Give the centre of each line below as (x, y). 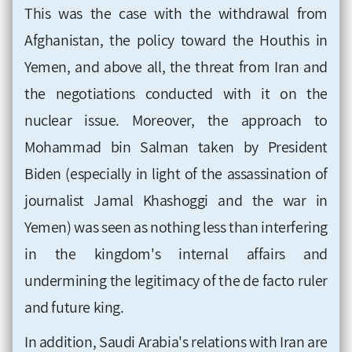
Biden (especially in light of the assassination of (176, 174)
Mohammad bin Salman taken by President (176, 147)
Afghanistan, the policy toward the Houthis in (176, 40)
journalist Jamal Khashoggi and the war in (176, 201)
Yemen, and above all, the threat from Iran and (176, 67)
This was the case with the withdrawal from (176, 14)
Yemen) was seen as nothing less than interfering (176, 227)
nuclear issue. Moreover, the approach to (176, 121)
